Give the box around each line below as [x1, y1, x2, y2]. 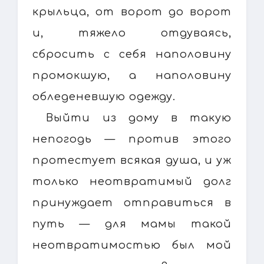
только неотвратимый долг [32, 175, 232, 187]
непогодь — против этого [32, 133, 232, 145]
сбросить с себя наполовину [32, 48, 232, 60]
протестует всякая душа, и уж [32, 154, 232, 166]
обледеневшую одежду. [32, 90, 176, 103]
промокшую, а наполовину [32, 69, 232, 81]
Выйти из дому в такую [46, 111, 232, 124]
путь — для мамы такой [32, 217, 232, 230]
